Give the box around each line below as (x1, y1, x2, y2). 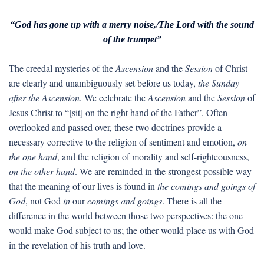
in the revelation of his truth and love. (9, 239, 146, 251)
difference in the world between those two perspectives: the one (9, 209, 243, 222)
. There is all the (162, 194, 222, 207)
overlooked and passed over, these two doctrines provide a (9, 121, 222, 133)
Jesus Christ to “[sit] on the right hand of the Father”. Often (9, 106, 227, 118)
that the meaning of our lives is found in (9, 180, 157, 192)
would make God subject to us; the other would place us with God (9, 224, 254, 236)
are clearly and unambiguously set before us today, (9, 77, 198, 89)
